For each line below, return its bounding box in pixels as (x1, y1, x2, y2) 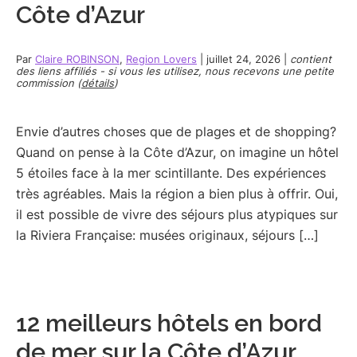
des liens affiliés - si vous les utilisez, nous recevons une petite (16, 64, 334, 77)
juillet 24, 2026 (206, 52, 280, 65)
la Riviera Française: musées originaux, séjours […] (16, 226, 319, 243)
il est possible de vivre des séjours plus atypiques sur (16, 206, 338, 222)
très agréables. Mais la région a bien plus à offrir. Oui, (16, 185, 338, 202)
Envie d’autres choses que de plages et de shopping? (16, 123, 336, 139)
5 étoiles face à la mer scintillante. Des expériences (16, 164, 326, 181)
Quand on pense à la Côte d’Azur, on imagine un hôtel (16, 143, 339, 160)
